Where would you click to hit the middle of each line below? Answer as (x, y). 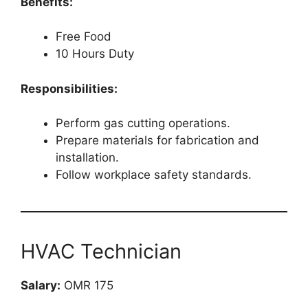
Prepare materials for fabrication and (157, 141)
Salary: (41, 286)
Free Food (84, 37)
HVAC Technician (101, 252)
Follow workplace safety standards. (154, 175)
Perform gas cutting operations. (143, 123)
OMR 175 (87, 286)
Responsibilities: (69, 88)
